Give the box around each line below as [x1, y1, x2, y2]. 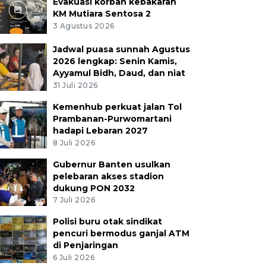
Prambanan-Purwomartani [52, 113, 172, 124]
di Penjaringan [52, 240, 118, 251]
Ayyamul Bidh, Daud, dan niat [52, 67, 185, 78]
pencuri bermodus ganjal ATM [52, 228, 189, 239]
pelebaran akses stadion [52, 170, 164, 182]
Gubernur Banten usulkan [52, 159, 170, 170]
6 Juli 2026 [52, 253, 95, 262]
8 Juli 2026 [52, 138, 96, 147]
